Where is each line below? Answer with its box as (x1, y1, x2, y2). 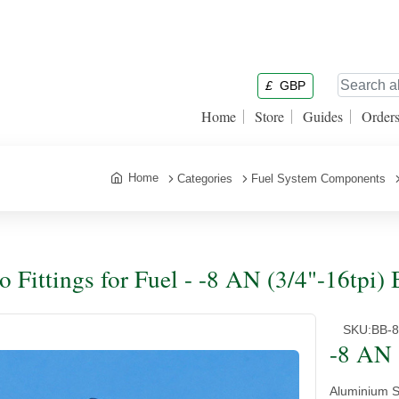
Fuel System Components (251, 172, 386, 185)
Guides (303, 107, 343, 126)
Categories (177, 172, 232, 185)
